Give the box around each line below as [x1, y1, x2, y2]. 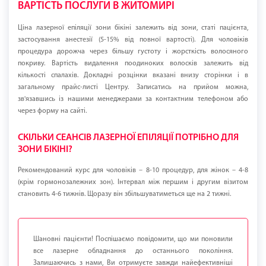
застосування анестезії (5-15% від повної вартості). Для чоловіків [18, 36, 248, 44]
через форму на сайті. [18, 107, 87, 115]
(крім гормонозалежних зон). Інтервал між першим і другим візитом [18, 179, 248, 186]
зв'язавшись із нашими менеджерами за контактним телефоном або [18, 96, 248, 103]
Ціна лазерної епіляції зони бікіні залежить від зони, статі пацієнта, [18, 24, 248, 32]
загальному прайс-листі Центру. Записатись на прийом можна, [18, 84, 248, 91]
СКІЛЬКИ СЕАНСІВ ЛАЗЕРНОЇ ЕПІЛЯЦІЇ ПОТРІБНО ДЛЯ [18, 133, 239, 143]
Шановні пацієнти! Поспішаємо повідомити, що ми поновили [33, 236, 233, 243]
